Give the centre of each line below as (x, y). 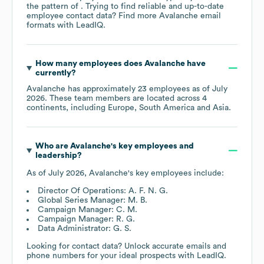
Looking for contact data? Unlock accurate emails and (126, 246)
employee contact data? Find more (93, 16)
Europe (121, 108)
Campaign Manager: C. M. (88, 209)
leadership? (58, 155)
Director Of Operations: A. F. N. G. (103, 191)
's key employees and (152, 146)
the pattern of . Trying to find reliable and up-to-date (125, 6)
